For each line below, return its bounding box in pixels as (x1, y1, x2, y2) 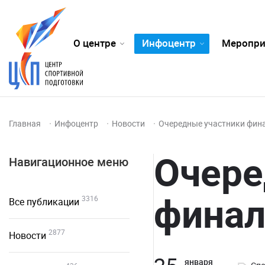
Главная (9, 118, 43, 129)
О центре (73, 36, 116, 50)
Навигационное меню (9, 154, 128, 170)
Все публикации (9, 195, 79, 208)
